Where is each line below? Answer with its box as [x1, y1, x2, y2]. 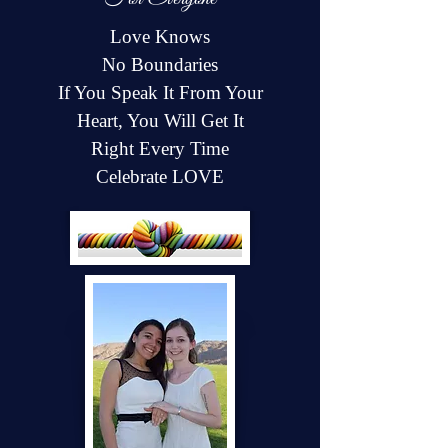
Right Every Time [91, 138, 229, 159]
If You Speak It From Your [57, 82, 263, 103]
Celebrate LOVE [96, 166, 224, 187]
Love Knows [110, 26, 210, 47]
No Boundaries [102, 54, 218, 75]
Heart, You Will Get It [76, 110, 244, 131]
